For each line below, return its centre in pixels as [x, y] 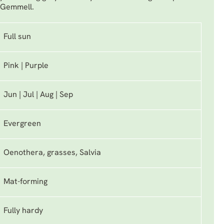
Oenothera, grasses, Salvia [52, 153]
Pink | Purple [26, 66]
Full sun [17, 37]
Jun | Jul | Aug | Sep [38, 95]
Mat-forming [25, 182]
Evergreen [22, 124]
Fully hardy [23, 211]
